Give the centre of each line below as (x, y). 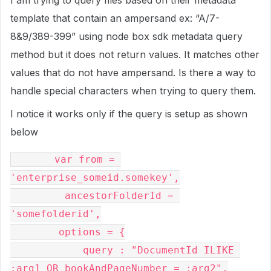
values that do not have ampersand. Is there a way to (133, 73)
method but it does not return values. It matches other (135, 54)
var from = (33, 159)
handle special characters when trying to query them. (133, 91)
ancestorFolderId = (38, 196)
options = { (34, 232)
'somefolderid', (56, 214)
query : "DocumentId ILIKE (47, 250)
